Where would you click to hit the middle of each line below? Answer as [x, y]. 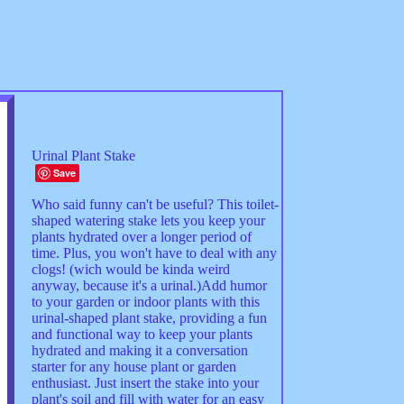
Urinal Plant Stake [83, 156]
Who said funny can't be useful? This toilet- [155, 204]
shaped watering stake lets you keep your [148, 220]
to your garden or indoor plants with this [145, 302]
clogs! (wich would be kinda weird [130, 269]
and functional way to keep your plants [142, 334]
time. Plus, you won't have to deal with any [154, 253]
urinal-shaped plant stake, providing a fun [149, 318]
